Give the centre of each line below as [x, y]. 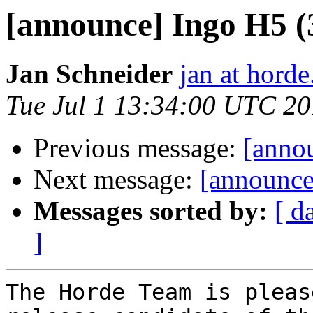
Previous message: [138, 148]
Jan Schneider [89, 74]
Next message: [117, 180]
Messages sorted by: [151, 211]
